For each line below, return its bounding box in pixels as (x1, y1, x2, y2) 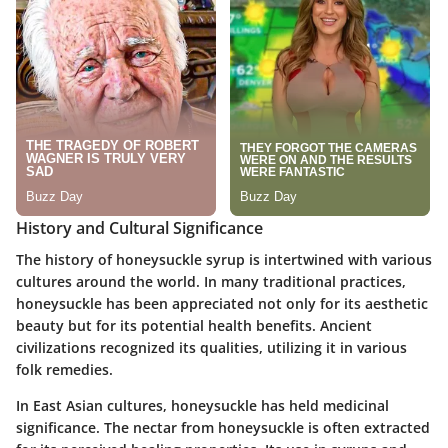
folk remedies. (16, 360, 113, 380)
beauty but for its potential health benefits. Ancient (16, 316, 372, 336)
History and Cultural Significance (16, 217, 263, 240)
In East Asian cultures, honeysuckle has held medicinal (16, 396, 389, 416)
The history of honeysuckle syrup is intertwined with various (16, 250, 432, 270)
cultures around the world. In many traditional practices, (16, 272, 406, 292)
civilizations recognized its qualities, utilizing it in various (16, 338, 407, 358)
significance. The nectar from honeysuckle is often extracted (16, 418, 430, 438)
